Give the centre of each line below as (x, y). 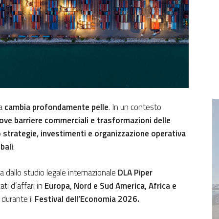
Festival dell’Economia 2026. (87, 199)
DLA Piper (135, 173)
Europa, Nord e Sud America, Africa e (110, 186)
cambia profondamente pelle (56, 107)
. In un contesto (135, 107)
